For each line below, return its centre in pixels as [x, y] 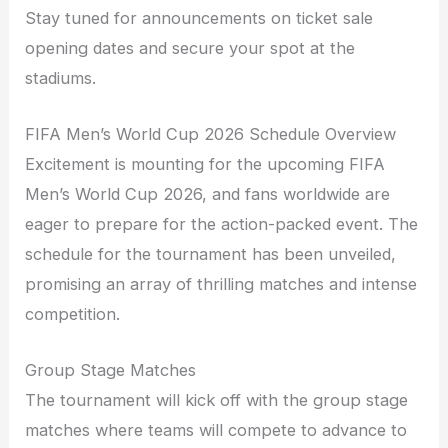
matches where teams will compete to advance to [216, 430]
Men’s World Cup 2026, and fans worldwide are [208, 194]
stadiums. [61, 77]
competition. [73, 314]
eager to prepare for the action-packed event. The [222, 224]
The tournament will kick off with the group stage [217, 400]
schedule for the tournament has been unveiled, [211, 254]
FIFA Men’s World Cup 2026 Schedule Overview [211, 134]
